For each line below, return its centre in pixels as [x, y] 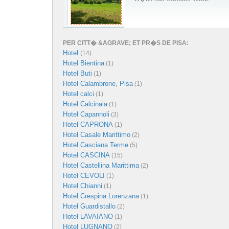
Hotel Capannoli [86, 114]
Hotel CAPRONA [88, 124]
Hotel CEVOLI [84, 176]
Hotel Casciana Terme [96, 145]
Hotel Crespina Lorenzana [101, 196]
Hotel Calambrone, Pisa [98, 84]
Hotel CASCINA [86, 155]
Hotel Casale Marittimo [97, 135]
